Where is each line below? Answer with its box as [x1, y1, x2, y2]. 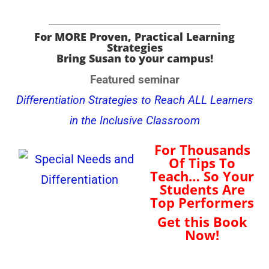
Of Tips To [169, 153, 235, 172]
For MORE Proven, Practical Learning [34, 29, 235, 44]
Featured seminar [89, 73, 180, 86]
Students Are [159, 180, 245, 198]
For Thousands [154, 140, 250, 159]
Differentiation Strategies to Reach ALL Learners [16, 94, 253, 107]
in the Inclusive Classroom [69, 114, 200, 127]
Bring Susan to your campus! [56, 51, 213, 65]
